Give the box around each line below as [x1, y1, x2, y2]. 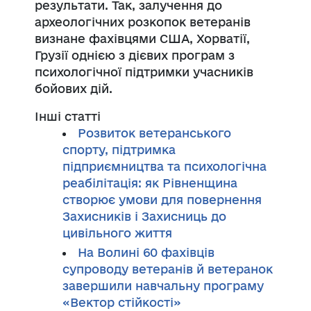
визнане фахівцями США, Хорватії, [35, 31, 250, 45]
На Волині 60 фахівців [78, 245, 215, 259]
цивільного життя [62, 226, 172, 239]
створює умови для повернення [62, 192, 262, 206]
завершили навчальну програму [62, 278, 264, 292]
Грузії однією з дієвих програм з [35, 48, 235, 62]
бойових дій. [35, 81, 112, 95]
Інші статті [35, 109, 101, 123]
